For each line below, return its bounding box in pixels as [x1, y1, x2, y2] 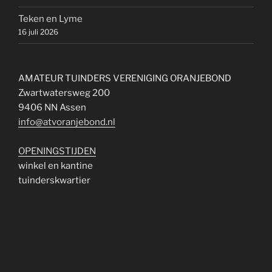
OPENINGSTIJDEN [18, 145, 96, 157]
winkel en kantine [18, 160, 93, 171]
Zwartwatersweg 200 [18, 87, 110, 98]
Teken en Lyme [18, 13, 83, 25]
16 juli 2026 [18, 27, 58, 37]
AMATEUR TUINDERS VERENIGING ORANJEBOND [18, 72, 231, 84]
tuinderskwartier [18, 174, 90, 186]
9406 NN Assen [18, 101, 86, 113]
